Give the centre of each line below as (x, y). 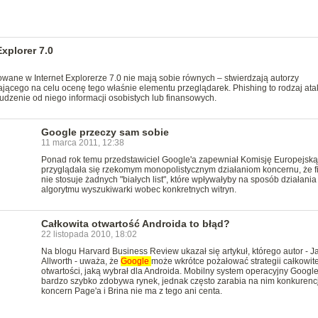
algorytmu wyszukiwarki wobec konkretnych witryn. (138, 190)
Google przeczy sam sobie (105, 132)
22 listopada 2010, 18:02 (89, 234)
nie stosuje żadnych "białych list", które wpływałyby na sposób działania (179, 180)
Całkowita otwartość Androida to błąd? (135, 224)
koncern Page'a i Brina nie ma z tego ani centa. (131, 291)
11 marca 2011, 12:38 (82, 143)
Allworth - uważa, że (81, 261)
